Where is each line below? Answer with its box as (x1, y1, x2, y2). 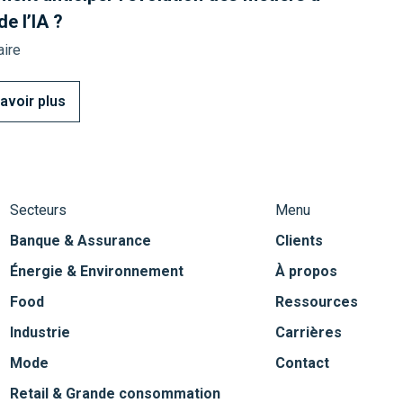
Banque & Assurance (10, 232, 151, 250)
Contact (275, 354, 329, 372)
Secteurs (10, 201, 67, 219)
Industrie (10, 324, 70, 342)
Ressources (275, 293, 358, 311)
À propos (275, 263, 337, 281)
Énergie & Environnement (10, 263, 184, 281)
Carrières (275, 324, 342, 342)
